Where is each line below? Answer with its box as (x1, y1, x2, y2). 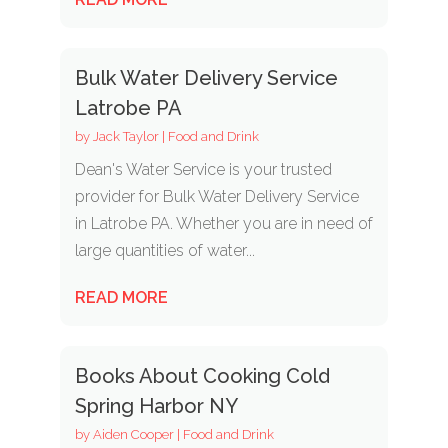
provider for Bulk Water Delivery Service (74, 186, 359, 206)
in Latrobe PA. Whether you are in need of (74, 213, 373, 233)
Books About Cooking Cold (74, 363, 330, 388)
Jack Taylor (92, 128, 159, 144)
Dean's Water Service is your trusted (74, 159, 332, 179)
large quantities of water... (74, 240, 255, 260)
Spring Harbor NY (74, 393, 238, 418)
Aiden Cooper (92, 426, 174, 442)
